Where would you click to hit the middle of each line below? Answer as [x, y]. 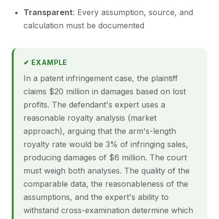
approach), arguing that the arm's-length [100, 131]
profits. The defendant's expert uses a [94, 105]
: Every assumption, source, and [133, 12]
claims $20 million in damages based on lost [105, 91]
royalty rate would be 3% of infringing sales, [106, 144]
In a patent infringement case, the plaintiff [101, 78]
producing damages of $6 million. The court [105, 157]
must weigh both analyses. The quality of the [107, 171]
